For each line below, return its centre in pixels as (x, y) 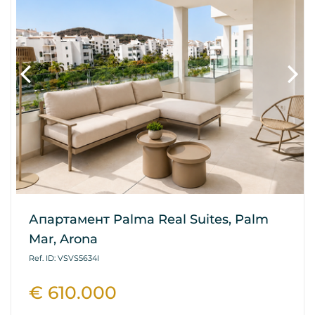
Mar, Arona (63, 239)
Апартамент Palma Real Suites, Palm (149, 220)
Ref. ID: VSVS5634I (64, 258)
